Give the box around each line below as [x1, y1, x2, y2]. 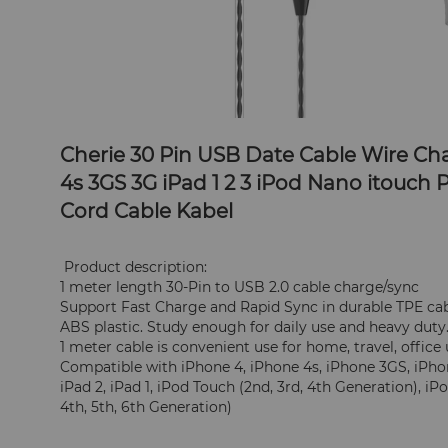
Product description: [64, 258, 208, 277]
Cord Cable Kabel [60, 199, 234, 224]
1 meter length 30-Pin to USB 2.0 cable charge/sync [60, 278, 420, 297]
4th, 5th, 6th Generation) [60, 398, 233, 417]
